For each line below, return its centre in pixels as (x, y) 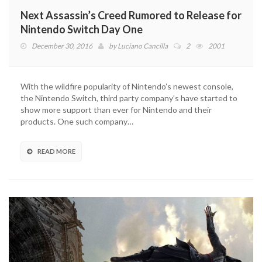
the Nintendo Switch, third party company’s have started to (129, 98)
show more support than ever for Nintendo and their (116, 109)
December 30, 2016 (62, 46)
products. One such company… (77, 121)
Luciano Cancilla (143, 46)
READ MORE (56, 151)
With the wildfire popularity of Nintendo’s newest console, (127, 86)
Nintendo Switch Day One (82, 29)
